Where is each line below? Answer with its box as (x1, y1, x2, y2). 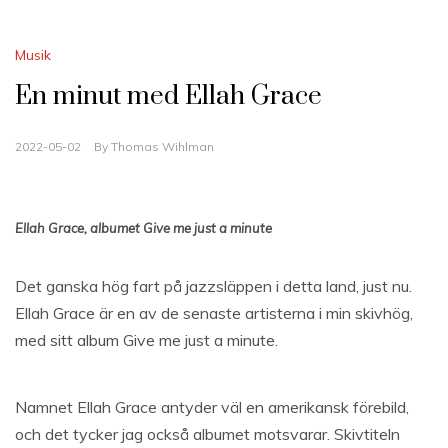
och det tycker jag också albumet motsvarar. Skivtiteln (15, 424, 400, 445)
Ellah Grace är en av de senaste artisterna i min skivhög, (15, 303, 413, 324)
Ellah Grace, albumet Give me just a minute (15, 220, 272, 237)
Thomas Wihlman (111, 139, 214, 155)
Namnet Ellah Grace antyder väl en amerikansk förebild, (15, 397, 409, 418)
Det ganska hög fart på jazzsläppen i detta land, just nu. (15, 276, 412, 297)
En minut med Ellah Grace (15, 80, 322, 114)
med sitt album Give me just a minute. (15, 330, 278, 351)
